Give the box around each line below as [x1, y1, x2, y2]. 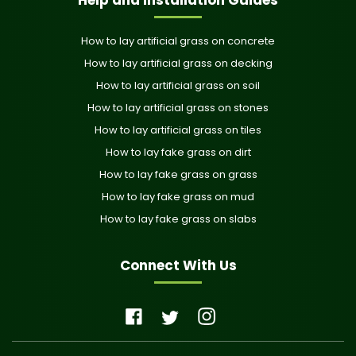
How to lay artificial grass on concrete [81, 33, 275, 48]
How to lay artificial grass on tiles [95, 122, 261, 137]
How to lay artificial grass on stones [87, 99, 269, 115]
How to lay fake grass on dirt [105, 144, 251, 160]
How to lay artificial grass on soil [96, 77, 260, 93]
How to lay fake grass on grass [99, 166, 257, 182]
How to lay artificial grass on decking [83, 55, 273, 71]
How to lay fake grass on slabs [99, 211, 257, 226]
